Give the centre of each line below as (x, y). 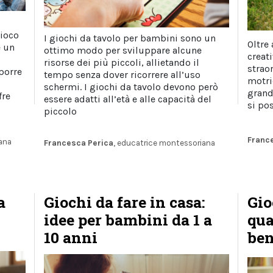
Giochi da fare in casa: (125, 202)
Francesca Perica (79, 143)
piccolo (61, 111)
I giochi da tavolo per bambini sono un (130, 38)
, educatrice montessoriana (165, 143)
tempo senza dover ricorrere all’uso (122, 74)
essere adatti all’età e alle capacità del (128, 99)
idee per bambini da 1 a (128, 219)
